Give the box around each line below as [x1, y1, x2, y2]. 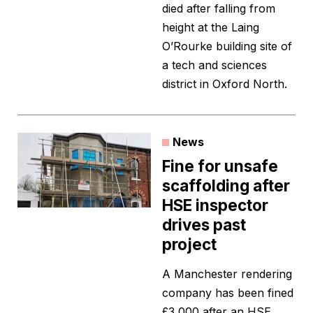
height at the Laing [162, 20, 259, 35]
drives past [162, 215, 246, 235]
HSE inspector [162, 196, 268, 215]
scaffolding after [162, 176, 290, 196]
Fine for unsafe [162, 156, 278, 176]
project [162, 235, 217, 254]
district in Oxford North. [162, 77, 287, 92]
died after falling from [162, 1, 275, 16]
